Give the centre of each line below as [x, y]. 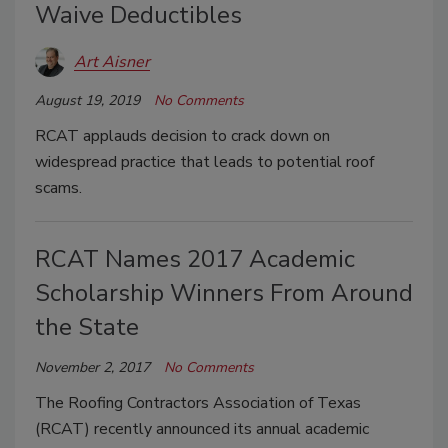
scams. [58, 188]
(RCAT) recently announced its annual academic [202, 429]
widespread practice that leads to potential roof [204, 162]
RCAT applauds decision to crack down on [182, 136]
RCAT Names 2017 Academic [195, 259]
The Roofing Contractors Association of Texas [198, 403]
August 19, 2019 [87, 101]
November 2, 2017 [92, 368]
